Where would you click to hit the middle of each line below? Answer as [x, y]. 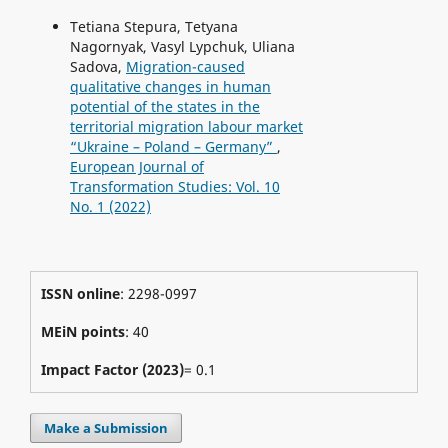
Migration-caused [185, 66]
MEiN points [82, 331]
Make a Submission [106, 427]
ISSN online [80, 293]
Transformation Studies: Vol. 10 [174, 186]
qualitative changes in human [170, 86]
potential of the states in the [164, 106]
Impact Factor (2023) [112, 369]
